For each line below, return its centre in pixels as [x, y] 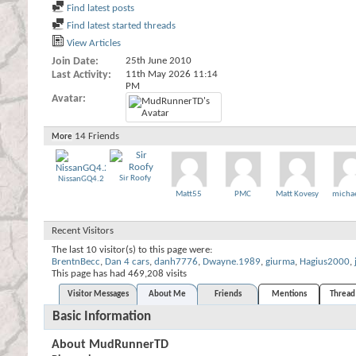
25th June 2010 [159, 61]
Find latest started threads [120, 26]
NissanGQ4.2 [81, 179]
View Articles [93, 43]
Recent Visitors [83, 231]
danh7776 [176, 262]
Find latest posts [99, 8]
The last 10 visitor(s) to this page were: [132, 250]
